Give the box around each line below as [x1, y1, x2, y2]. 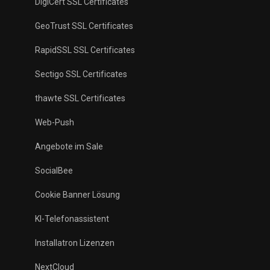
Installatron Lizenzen [35, 238, 115, 248]
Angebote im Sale [35, 142, 103, 151]
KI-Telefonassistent [35, 214, 109, 224]
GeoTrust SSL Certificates [35, 21, 133, 31]
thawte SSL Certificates [35, 93, 125, 103]
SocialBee [35, 166, 73, 175]
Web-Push [35, 118, 74, 127]
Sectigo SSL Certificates [35, 69, 127, 79]
